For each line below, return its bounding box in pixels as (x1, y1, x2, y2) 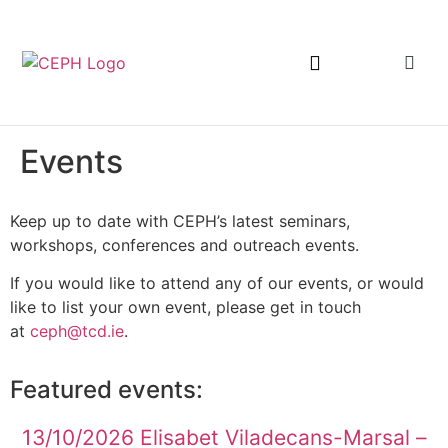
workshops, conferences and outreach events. (10, 235, 359, 255)
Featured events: (10, 374, 203, 404)
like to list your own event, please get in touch (10, 297, 361, 318)
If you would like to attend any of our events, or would (10, 273, 424, 294)
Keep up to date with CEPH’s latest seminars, (10, 211, 350, 231)
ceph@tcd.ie (30, 321, 124, 342)
